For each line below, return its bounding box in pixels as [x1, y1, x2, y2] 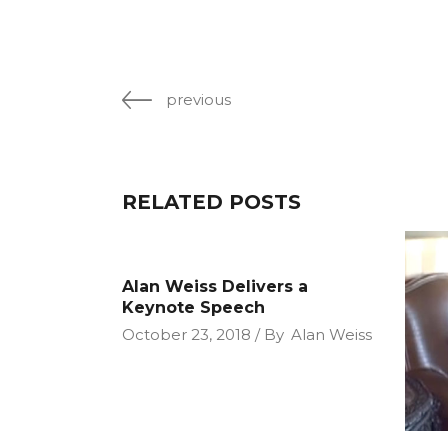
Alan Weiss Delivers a [122, 277, 308, 296]
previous [166, 90, 231, 109]
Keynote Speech [122, 298, 265, 317]
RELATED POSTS [122, 190, 301, 214]
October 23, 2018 [122, 325, 251, 344]
